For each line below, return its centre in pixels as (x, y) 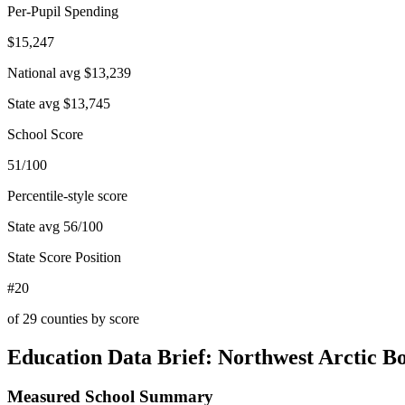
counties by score (88, 318)
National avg (46, 72)
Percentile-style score (67, 195)
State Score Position (64, 257)
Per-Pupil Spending (63, 11)
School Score (45, 134)
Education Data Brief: (113, 357)
